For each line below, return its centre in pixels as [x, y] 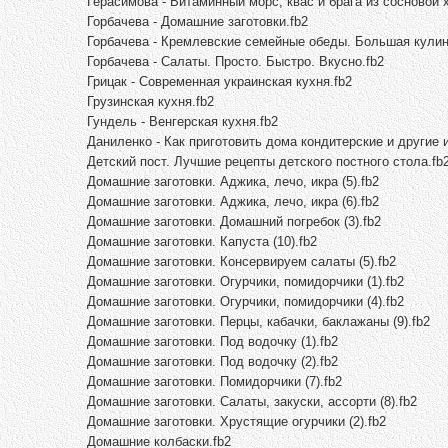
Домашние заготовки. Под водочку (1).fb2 [212, 341]
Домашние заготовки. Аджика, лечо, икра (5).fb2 [233, 181]
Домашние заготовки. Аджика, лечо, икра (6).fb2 [233, 201]
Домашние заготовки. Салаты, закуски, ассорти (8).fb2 [252, 401]
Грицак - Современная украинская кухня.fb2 [219, 81]
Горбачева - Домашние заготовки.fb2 [197, 21]
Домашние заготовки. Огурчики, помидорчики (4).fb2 [245, 301]
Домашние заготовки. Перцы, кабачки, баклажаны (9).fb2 [258, 321]
